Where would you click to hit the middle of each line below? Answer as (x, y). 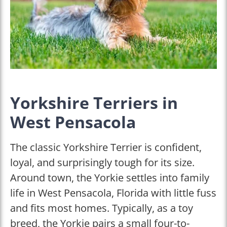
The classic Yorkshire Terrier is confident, (106, 147)
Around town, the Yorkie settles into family (110, 177)
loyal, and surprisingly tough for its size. (102, 162)
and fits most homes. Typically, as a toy (102, 208)
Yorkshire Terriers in (94, 102)
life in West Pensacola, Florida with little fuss (113, 193)
